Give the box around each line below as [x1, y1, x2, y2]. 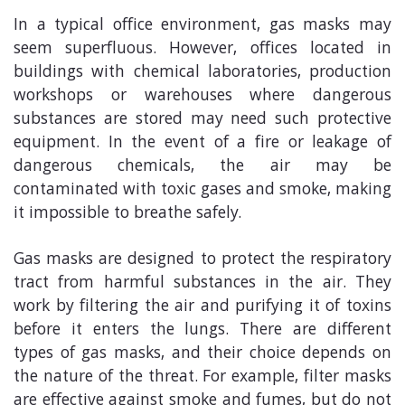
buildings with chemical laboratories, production [14, 59, 391, 87]
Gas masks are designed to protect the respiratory [14, 246, 391, 274]
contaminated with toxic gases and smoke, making [14, 176, 391, 204]
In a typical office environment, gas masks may [14, 12, 391, 40]
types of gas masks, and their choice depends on [14, 340, 391, 368]
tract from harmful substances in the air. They [14, 269, 391, 297]
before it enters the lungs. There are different [14, 316, 391, 344]
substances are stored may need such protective [14, 106, 391, 134]
